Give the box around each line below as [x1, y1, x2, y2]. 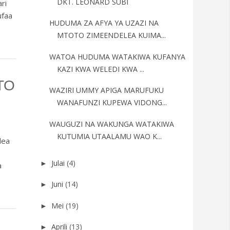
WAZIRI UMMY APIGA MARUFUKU [49, 85, 164, 95]
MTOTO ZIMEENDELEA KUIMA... [56, 30, 166, 40]
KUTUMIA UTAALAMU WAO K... [56, 131, 162, 141]
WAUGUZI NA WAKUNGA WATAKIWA [49, 119, 174, 129]
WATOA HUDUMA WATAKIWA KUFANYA [49, 51, 185, 62]
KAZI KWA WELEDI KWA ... [56, 64, 144, 74]
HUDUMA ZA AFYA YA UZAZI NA [49, 18, 159, 28]
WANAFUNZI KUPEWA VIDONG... [56, 98, 167, 107]
